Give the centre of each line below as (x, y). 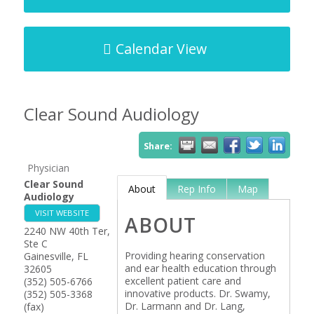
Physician (48, 168)
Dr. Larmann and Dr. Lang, (185, 306)
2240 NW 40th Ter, (67, 231)
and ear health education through (200, 268)
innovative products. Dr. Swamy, (197, 293)
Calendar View (161, 49)
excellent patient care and (183, 281)
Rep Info (196, 189)
